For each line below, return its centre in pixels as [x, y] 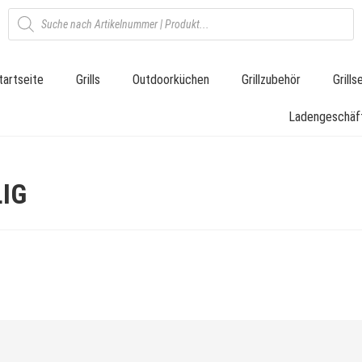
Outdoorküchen [171, 80]
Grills [88, 80]
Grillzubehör [271, 80]
